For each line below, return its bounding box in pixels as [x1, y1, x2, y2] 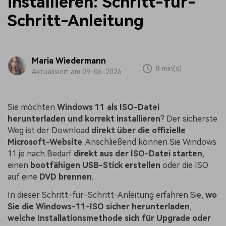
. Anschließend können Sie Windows [82, 137, 216, 147]
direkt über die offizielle [91, 126, 186, 136]
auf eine [8, 172, 39, 182]
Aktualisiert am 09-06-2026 [31, 68, 122, 76]
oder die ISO [160, 160, 208, 171]
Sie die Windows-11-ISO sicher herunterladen [8, 202, 190, 212]
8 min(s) [155, 64, 182, 73]
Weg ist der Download [8, 126, 91, 136]
